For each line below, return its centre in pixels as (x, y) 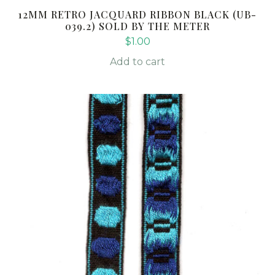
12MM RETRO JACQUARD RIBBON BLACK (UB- (137, 15)
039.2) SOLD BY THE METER (137, 26)
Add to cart (137, 62)
